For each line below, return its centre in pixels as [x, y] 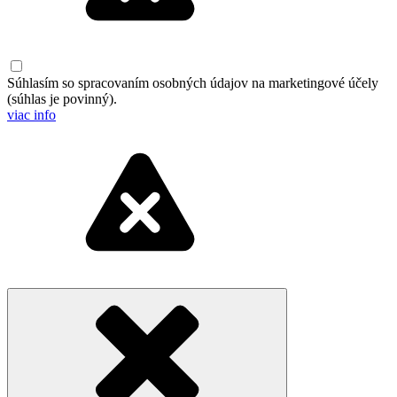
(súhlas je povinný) [60, 98]
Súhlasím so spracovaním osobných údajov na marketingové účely [193, 82]
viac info [31, 114]
